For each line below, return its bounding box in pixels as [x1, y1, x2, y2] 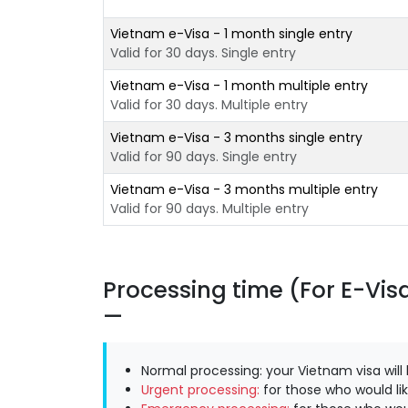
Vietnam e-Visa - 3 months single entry [109, 127, 362, 147]
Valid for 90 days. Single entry [109, 147, 297, 166]
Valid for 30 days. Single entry [109, 43, 296, 62]
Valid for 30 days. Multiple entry [109, 95, 308, 114]
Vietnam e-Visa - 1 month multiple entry [109, 76, 368, 95]
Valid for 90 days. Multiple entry [109, 199, 309, 218]
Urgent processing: [141, 380, 260, 399]
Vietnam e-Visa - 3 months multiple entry [109, 179, 378, 199]
